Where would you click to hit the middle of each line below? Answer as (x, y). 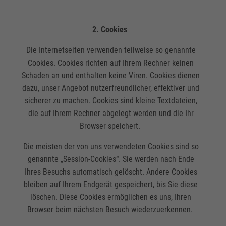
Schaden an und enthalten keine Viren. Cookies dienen (111, 75)
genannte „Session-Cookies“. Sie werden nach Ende (111, 159)
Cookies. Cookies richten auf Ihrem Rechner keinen (111, 63)
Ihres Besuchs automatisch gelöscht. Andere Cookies (111, 172)
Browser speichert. (111, 126)
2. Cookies (111, 29)
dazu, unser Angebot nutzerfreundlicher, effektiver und (111, 88)
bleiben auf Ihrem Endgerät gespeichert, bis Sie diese (111, 185)
